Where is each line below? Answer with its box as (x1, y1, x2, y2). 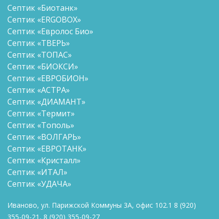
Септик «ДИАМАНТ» (7, 96, 86, 107)
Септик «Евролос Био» (7, 25, 93, 37)
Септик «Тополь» (7, 119, 74, 131)
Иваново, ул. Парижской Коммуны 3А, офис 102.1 (7, 200, 174, 210)
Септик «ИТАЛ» (7, 166, 67, 177)
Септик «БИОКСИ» (7, 61, 78, 72)
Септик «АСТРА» (7, 84, 70, 95)
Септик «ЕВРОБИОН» (7, 72, 88, 84)
